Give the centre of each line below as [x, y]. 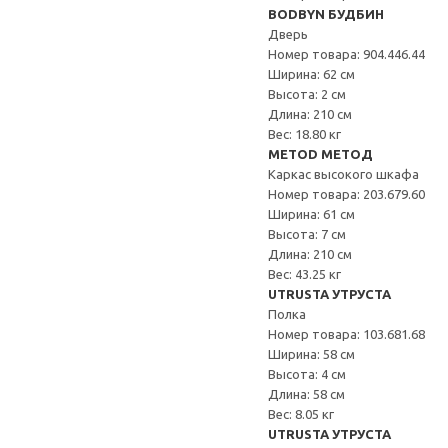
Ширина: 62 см [311, 74]
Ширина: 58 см [311, 354]
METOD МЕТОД [320, 154]
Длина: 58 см [306, 394]
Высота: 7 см [307, 234]
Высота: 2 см [307, 94]
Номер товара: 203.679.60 [346, 194]
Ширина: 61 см [311, 214]
